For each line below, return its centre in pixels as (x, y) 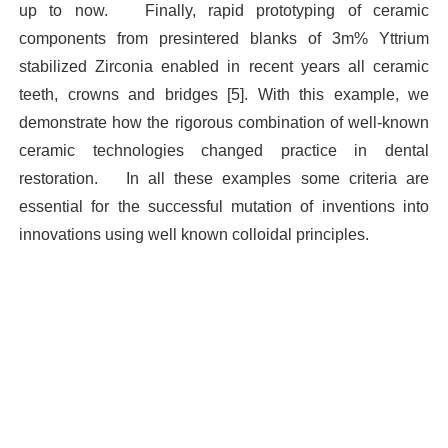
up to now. (63, 11)
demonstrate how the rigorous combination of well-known (224, 123)
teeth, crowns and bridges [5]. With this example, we (224, 95)
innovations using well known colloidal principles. (196, 235)
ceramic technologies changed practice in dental (224, 151)
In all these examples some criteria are (277, 179)
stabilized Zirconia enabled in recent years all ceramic (224, 67)
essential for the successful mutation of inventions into (224, 207)
